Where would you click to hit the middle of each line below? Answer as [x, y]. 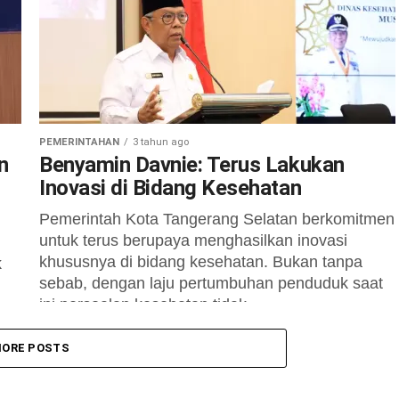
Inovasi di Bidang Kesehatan [171, 188]
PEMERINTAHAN [79, 142]
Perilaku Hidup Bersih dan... [138, 12]
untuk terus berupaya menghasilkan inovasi [193, 240]
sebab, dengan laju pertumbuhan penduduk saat [211, 283]
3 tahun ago [161, 142]
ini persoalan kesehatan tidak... [150, 305]
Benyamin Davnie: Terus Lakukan [192, 165]
